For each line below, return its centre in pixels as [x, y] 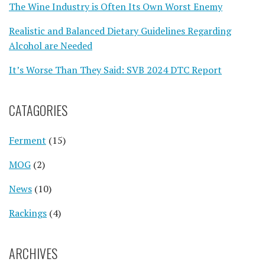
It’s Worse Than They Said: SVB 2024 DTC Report [115, 70]
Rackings [28, 213]
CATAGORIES [38, 110]
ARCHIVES [33, 253]
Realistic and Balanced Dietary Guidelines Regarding [120, 31]
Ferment [28, 140]
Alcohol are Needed [51, 46]
